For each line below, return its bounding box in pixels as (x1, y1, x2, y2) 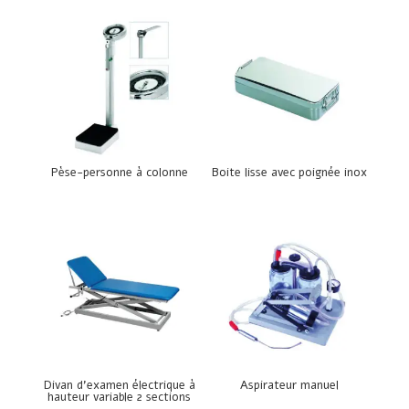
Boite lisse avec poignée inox (212, 164, 368, 182)
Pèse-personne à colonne (50, 164, 188, 182)
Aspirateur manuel (240, 376, 340, 393)
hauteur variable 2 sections (47, 388, 192, 405)
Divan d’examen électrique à (43, 376, 195, 393)
